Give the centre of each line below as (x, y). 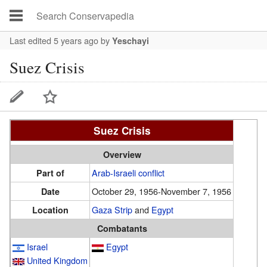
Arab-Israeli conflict (128, 172)
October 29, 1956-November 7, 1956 (162, 191)
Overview (122, 154)
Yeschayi (131, 41)
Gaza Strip (112, 209)
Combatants (122, 228)
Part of (50, 173)
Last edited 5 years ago (54, 40)
